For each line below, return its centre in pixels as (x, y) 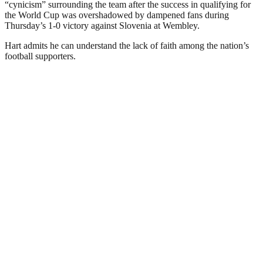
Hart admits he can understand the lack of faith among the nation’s (127, 45)
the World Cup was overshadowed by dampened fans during (117, 15)
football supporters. (40, 56)
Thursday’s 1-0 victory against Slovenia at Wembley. (102, 25)
